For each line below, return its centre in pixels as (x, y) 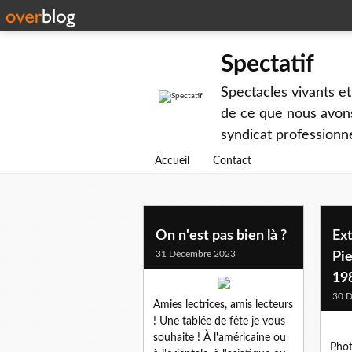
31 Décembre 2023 (196, 253)
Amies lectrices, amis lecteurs (223, 304)
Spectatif (268, 64)
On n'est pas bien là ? (221, 235)
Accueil (172, 161)
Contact (232, 161)
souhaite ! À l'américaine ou (220, 337)
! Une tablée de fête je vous (219, 321)
